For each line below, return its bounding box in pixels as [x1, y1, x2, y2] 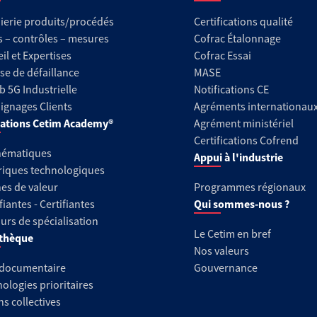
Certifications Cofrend [193, 133, 299, 147]
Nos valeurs [193, 243, 249, 258]
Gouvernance [193, 260, 258, 275]
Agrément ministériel [193, 116, 294, 130]
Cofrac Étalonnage [193, 31, 281, 45]
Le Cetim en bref [193, 226, 271, 241]
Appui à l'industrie [193, 150, 283, 164]
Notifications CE [193, 82, 269, 96]
